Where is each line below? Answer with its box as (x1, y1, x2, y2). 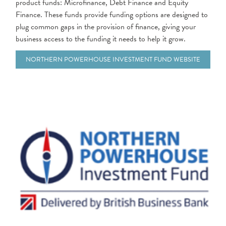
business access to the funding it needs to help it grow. (16, 33, 186, 45)
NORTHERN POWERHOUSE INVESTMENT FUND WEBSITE (26, 54, 200, 65)
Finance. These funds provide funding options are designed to (16, 9, 208, 21)
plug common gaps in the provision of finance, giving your (16, 21, 196, 33)
